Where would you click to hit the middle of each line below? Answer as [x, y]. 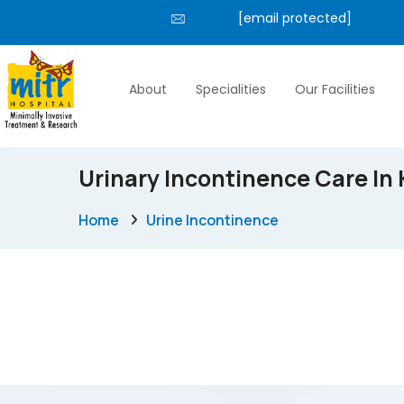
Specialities [231, 89]
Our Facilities [335, 89]
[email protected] [294, 18]
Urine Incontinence [212, 220]
